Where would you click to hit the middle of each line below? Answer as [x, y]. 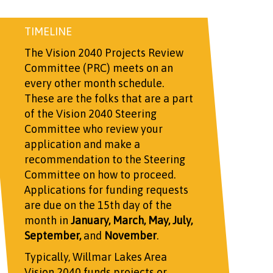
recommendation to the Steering [105, 159]
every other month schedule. [94, 83]
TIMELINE [48, 31]
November [130, 235]
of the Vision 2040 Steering [90, 113]
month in [47, 220]
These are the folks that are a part [108, 98]
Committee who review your [93, 129]
